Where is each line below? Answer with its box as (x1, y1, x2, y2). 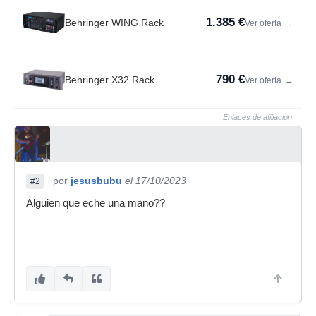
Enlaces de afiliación (223, 113, 292, 121)
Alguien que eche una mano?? (26, 197, 165, 209)
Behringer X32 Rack (65, 74, 154, 85)
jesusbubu (71, 175, 122, 186)
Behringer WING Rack (65, 17, 164, 28)
